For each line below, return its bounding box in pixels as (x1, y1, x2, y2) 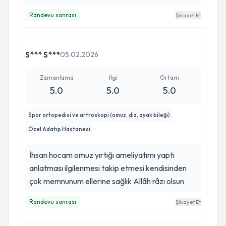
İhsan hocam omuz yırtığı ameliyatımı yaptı (29, 150, 175, 160)
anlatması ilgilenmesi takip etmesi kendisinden (29, 163, 187, 173)
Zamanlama (39, 74, 74, 81)
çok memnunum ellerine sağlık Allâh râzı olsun (29, 176, 184, 186)
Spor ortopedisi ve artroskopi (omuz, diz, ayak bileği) (28, 111, 170, 119)
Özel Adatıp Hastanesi (28, 126, 90, 133)
